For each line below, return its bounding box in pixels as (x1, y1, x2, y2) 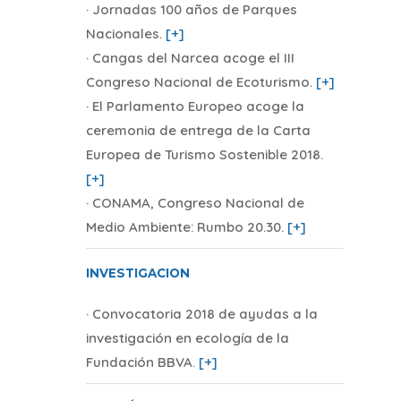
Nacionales (85, 24, 159, 42)
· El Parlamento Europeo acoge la (85, 97, 304, 115)
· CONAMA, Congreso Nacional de (85, 193, 304, 211)
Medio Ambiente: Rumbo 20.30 (85, 218, 281, 235)
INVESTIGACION (85, 265, 190, 280)
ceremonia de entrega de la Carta (85, 121, 311, 139)
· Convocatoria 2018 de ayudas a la (85, 304, 318, 322)
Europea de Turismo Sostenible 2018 (85, 145, 320, 163)
